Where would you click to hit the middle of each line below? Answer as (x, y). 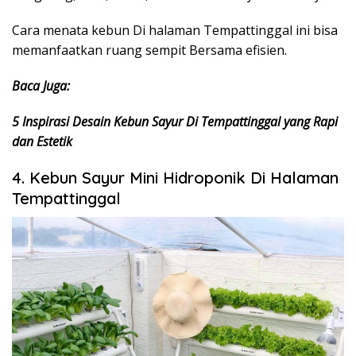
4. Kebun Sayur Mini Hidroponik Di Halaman (175, 178)
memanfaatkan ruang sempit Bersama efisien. (149, 50)
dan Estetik (42, 142)
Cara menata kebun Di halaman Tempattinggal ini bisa (175, 31)
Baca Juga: (41, 86)
